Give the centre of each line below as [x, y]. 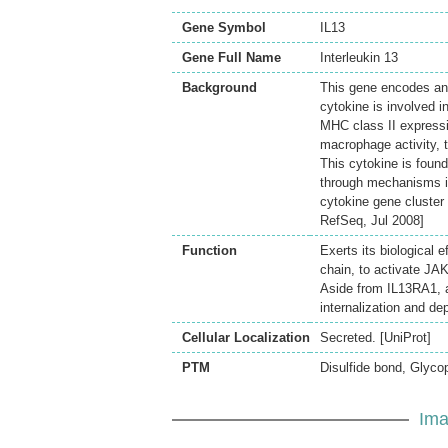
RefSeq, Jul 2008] [372, 220]
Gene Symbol [224, 27]
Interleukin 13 [359, 57]
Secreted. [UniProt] [375, 337]
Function [209, 250]
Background [219, 87]
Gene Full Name [231, 57]
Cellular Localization [246, 337]
